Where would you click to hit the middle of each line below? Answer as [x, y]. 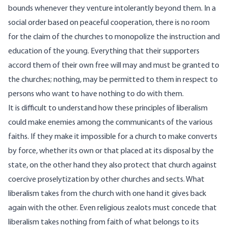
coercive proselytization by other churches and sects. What [106, 180]
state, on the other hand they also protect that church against [112, 166]
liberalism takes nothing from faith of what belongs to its [104, 223]
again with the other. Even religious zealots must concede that [112, 208]
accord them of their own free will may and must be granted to [114, 66]
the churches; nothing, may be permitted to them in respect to [113, 80]
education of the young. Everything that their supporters [104, 52]
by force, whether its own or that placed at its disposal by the [111, 151]
